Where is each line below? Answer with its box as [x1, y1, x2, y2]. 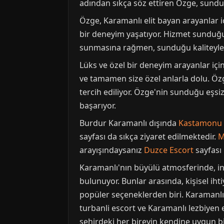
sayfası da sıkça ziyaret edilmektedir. [79, 131, 218, 142]
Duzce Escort [144, 144, 193, 156]
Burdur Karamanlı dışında [79, 117, 178, 129]
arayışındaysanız [79, 144, 144, 156]
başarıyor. [79, 100, 116, 111]
